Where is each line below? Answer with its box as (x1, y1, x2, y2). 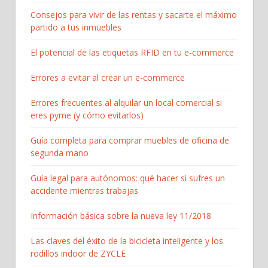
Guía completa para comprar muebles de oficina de (31, 135, 229, 147)
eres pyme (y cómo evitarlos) (31, 109, 144, 121)
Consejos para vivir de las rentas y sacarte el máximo (31, 9, 237, 21)
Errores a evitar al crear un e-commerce (31, 72, 185, 84)
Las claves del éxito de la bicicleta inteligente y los (31, 235, 223, 247)
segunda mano (31, 147, 89, 159)
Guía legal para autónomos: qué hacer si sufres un (31, 172, 225, 184)
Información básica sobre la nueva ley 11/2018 (31, 210, 211, 222)
